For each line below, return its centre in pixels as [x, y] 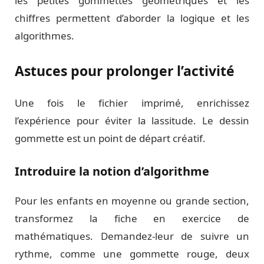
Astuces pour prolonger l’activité [125, 71]
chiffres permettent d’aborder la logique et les [132, 18]
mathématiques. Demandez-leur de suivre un [132, 236]
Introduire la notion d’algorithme [112, 171]
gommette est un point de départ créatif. [110, 138]
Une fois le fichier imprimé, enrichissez [132, 103]
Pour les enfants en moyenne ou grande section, [132, 201]
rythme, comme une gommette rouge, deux [132, 254]
